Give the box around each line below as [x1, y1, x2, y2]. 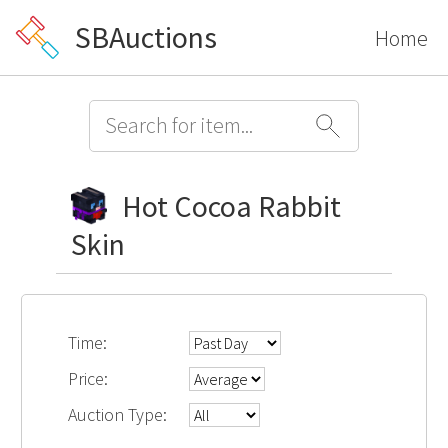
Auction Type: [68, 403, 168, 426]
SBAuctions [75, 18, 217, 56]
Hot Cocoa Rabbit [121, 187, 341, 225]
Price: [68, 367, 109, 390]
